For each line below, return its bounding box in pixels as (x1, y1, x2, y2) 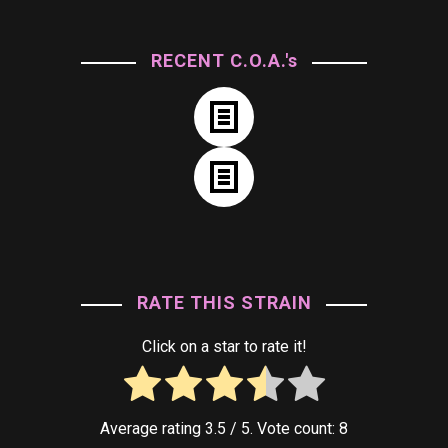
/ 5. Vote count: (226, 418, 339, 438)
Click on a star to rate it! (141, 337, 307, 356)
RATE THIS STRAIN (136, 292, 312, 313)
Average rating (100, 418, 205, 438)
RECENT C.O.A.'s (150, 50, 298, 71)
